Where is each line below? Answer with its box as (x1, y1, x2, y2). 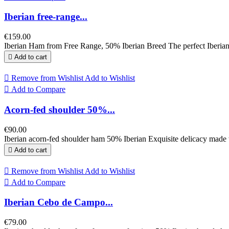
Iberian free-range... (4, 11, 87, 22)
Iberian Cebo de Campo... (4, 197, 113, 208)
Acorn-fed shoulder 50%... (4, 104, 115, 115)
